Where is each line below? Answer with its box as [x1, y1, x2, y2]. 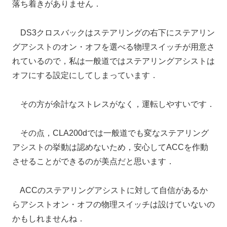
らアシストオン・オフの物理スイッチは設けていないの [12, 200, 215, 209]
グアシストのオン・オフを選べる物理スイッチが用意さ [12, 43, 215, 52]
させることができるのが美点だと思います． [12, 157, 174, 166]
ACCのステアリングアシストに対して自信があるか [12, 185, 208, 195]
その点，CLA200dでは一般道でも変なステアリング [12, 128, 209, 137]
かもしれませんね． [12, 214, 85, 223]
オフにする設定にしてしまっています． [12, 71, 158, 80]
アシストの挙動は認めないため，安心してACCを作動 [12, 142, 208, 152]
